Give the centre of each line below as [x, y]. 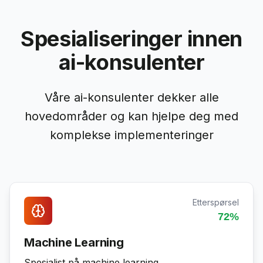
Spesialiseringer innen [131, 39]
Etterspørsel [216, 202]
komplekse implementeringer [131, 135]
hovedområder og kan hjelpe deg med [131, 116]
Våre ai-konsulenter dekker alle [131, 97]
